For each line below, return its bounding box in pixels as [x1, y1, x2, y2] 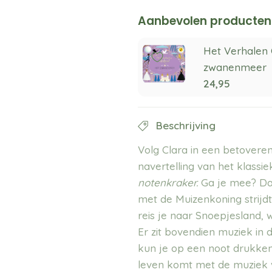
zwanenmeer [203, 60, 267, 73]
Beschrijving [156, 118, 216, 132]
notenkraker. [138, 175, 199, 189]
